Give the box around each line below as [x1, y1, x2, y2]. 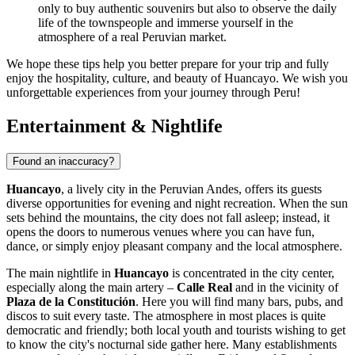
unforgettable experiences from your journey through [6, 86, 273, 100]
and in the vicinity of [232, 280, 338, 294]
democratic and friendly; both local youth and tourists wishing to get [6, 323, 345, 337]
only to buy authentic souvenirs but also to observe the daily [38, 2, 337, 16]
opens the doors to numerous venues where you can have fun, [6, 224, 315, 239]
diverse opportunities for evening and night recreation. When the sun [6, 196, 348, 210]
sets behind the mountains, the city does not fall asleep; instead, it [6, 210, 330, 224]
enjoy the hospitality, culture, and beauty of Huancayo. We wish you [6, 71, 348, 86]
